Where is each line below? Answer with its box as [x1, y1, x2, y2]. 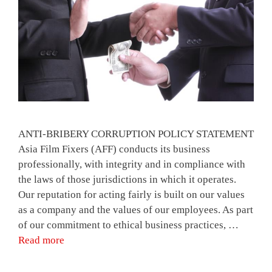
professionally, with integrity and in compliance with [18, 158, 245, 171]
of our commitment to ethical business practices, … [18, 219, 239, 231]
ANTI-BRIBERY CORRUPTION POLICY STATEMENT [18, 128, 254, 140]
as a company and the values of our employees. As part [18, 204, 253, 216]
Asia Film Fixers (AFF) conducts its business [18, 143, 210, 155]
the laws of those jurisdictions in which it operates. [18, 174, 236, 186]
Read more [18, 234, 64, 246]
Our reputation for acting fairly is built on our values [18, 189, 245, 201]
